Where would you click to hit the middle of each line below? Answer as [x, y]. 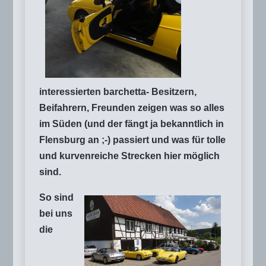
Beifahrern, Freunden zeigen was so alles [132, 108]
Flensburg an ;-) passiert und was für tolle [132, 140]
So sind [56, 198]
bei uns [56, 214]
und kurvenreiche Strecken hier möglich [129, 156]
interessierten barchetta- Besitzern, [118, 92]
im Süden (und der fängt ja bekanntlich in [132, 124]
